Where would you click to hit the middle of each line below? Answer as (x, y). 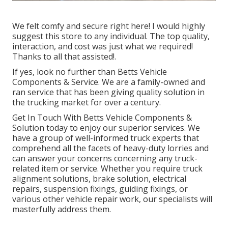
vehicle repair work (103, 199)
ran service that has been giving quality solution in (108, 92)
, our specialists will (176, 199)
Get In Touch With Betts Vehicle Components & (102, 117)
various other (39, 199)
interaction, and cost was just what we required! (103, 46)
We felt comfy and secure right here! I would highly (109, 26)
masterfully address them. (62, 209)
